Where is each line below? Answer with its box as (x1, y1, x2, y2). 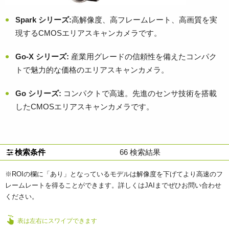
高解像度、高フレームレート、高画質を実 (72, 15, 217, 24)
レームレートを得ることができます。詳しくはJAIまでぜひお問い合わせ (5, 181, 221, 189)
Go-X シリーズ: (15, 52, 69, 61)
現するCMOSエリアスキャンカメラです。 (15, 28, 162, 37)
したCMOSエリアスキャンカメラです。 (15, 102, 154, 111)
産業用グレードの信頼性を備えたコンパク (69, 52, 217, 61)
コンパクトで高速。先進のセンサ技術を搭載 (61, 88, 217, 98)
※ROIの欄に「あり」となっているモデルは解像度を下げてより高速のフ (5, 170, 223, 178)
